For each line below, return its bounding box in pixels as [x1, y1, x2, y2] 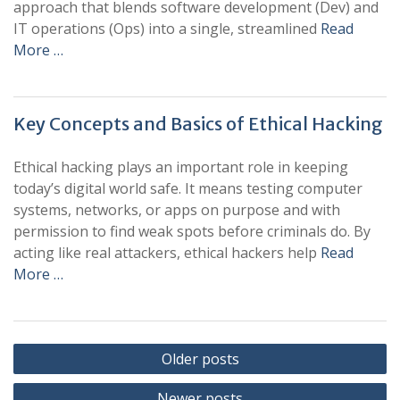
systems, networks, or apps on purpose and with [13, 200, 340, 220]
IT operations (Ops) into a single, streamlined [13, 19, 321, 38]
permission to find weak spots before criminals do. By [13, 221, 371, 241]
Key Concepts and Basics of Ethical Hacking [13, 112, 383, 135]
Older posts [161, 349, 239, 369]
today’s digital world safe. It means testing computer [13, 179, 362, 198]
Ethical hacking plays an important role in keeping [13, 157, 348, 177]
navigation [12, 362, 106, 385]
